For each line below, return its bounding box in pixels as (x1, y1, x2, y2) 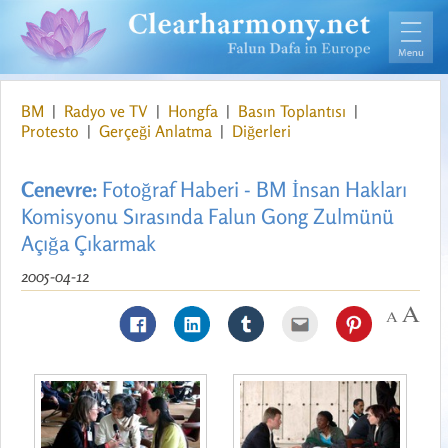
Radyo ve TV (64, 101, 152, 122)
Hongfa (168, 101, 222, 122)
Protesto (21, 121, 83, 142)
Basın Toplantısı (238, 101, 350, 122)
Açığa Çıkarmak (21, 230, 156, 257)
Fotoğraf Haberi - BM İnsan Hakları (97, 176, 407, 203)
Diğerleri (232, 121, 291, 142)
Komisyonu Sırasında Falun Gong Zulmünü (21, 203, 394, 230)
